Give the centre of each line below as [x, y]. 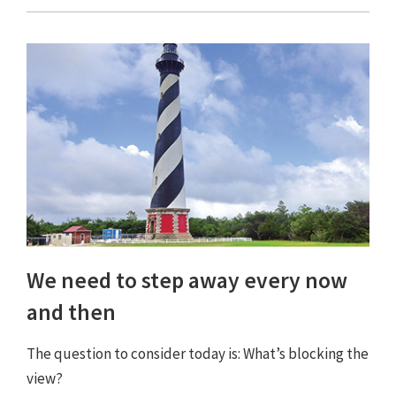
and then [71, 312]
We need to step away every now [187, 281]
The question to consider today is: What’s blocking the [198, 354]
